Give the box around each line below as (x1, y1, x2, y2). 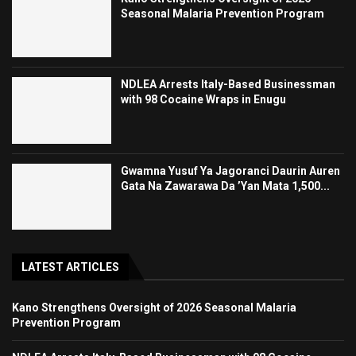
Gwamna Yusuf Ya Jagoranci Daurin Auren (121, 164, 341, 177)
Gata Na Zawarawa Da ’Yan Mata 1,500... (121, 179, 331, 192)
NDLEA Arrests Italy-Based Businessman (121, 78, 336, 91)
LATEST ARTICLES (21, 261, 119, 274)
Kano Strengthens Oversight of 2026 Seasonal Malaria (12, 301, 296, 315)
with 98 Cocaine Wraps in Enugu (121, 93, 287, 106)
